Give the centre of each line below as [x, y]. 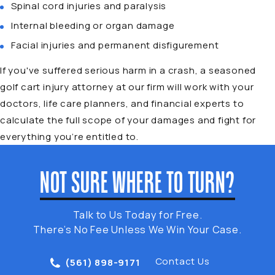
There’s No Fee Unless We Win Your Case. [137, 230]
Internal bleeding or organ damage [93, 26]
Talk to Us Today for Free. [137, 215]
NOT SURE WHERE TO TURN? [137, 184]
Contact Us [182, 261]
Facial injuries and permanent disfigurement [115, 45]
